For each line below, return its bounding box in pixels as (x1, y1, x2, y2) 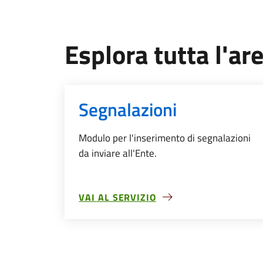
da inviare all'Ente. (79, 145, 157, 161)
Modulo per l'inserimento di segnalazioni (79, 130, 251, 146)
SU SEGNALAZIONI (78, 196, 163, 211)
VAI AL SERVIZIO (79, 189, 156, 204)
